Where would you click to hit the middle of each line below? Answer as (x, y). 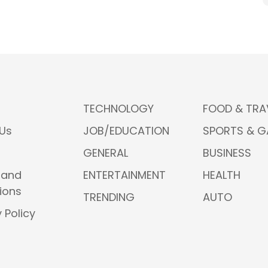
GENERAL (106, 153)
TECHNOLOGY (118, 109)
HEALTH (222, 175)
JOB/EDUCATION (126, 131)
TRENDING (109, 197)
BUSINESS (227, 153)
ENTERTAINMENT (124, 175)
